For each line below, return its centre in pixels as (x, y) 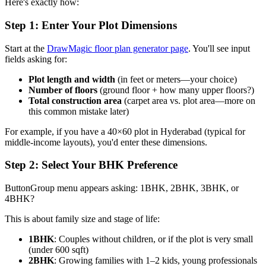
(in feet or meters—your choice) (176, 79)
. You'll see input (219, 48)
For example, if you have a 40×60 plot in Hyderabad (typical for (125, 131)
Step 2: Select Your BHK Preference (91, 165)
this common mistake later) (79, 111)
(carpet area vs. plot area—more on (189, 100)
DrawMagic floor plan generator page (118, 48)
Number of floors (63, 90)
